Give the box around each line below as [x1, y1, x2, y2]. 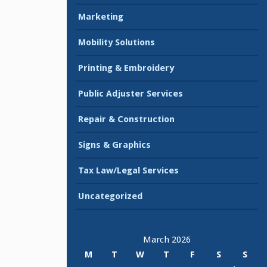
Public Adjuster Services [78, 88, 183, 100]
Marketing [78, 11, 123, 23]
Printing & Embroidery [78, 63, 174, 74]
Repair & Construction [78, 114, 175, 125]
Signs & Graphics [78, 139, 151, 151]
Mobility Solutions [78, 37, 155, 48]
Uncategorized [78, 191, 142, 202]
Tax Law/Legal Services [78, 165, 179, 176]
